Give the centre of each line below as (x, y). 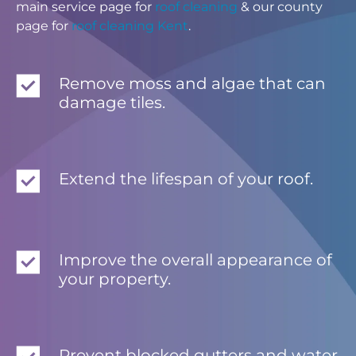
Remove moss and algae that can (192, 84)
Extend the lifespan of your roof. (186, 179)
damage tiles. (112, 103)
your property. (115, 279)
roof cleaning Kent (130, 26)
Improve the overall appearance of (195, 260)
